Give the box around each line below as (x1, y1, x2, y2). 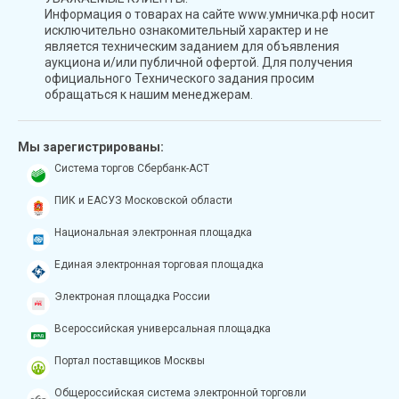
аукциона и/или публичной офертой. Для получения (45, 54, 353, 69)
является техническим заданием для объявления (45, 38, 339, 53)
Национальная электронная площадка (54, 225, 252, 239)
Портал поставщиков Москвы (54, 354, 205, 367)
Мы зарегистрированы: (18, 139, 164, 154)
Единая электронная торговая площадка (54, 257, 264, 271)
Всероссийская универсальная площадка (54, 322, 271, 335)
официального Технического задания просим (45, 70, 314, 85)
